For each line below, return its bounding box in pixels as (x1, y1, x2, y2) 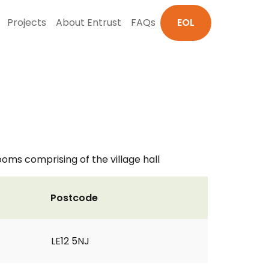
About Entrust (56, 16, 121, 29)
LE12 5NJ (51, 234, 89, 248)
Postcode (50, 191, 98, 205)
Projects (7, 16, 46, 29)
